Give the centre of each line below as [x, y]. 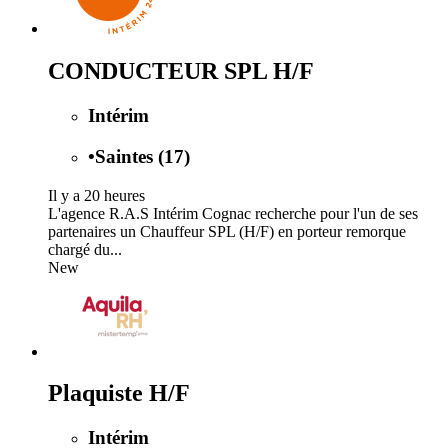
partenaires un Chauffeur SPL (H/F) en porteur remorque [227, 231]
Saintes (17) [142, 156]
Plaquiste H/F [119, 393]
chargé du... [85, 249]
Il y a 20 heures [96, 195]
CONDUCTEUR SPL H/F [181, 71]
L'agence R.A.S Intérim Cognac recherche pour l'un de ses [233, 213]
